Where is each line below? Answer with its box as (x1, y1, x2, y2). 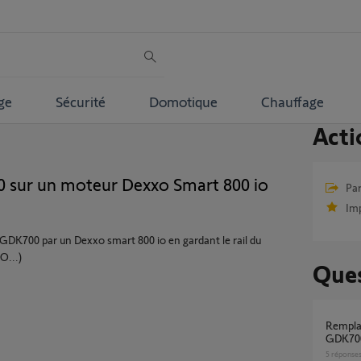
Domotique (148, 92, 218, 110)
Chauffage (260, 92, 324, 110)
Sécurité (55, 92, 106, 110)
